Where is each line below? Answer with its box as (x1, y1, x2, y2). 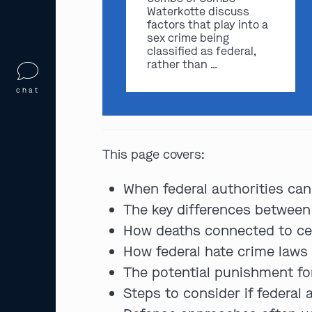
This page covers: (102, 146, 205, 163)
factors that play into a (146, 17, 268, 33)
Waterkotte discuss (146, 4, 249, 19)
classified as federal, (146, 44, 256, 59)
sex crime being (146, 31, 229, 46)
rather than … (146, 57, 217, 72)
